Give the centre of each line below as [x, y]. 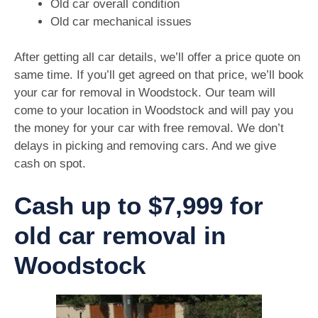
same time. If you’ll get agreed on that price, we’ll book [159, 75]
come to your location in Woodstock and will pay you [154, 111]
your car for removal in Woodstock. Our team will [145, 93]
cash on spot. [50, 164]
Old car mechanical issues [121, 21]
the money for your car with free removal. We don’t [149, 128]
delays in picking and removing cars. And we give [145, 146]
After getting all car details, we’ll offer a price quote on [157, 57]
